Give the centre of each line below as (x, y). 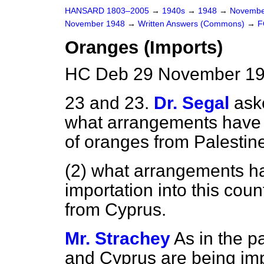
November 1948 (96, 24)
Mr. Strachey (118, 238)
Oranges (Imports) (144, 47)
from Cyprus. (115, 209)
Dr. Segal (192, 103)
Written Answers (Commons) (192, 24)
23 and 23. (107, 103)
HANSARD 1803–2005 (107, 11)
